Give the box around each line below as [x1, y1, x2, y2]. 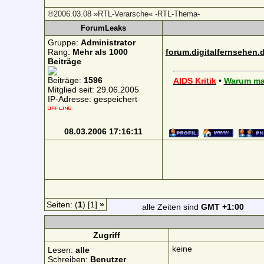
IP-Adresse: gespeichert [47, 94, 137, 104]
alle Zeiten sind [141, 202, 201, 212]
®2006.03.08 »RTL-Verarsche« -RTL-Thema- [47, 9, 200, 18]
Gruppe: [47, 38, 81, 47]
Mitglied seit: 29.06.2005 [47, 85, 139, 94]
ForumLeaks [80, 24, 126, 32]
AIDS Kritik [173, 76, 216, 85]
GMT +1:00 [200, 202, 244, 212]
